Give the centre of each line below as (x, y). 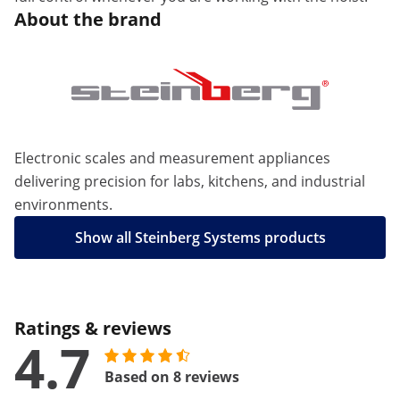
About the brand (88, 19)
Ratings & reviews (93, 328)
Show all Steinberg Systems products (200, 237)
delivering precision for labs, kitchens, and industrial (190, 181)
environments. (63, 204)
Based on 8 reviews (172, 377)
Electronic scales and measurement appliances (172, 158)
